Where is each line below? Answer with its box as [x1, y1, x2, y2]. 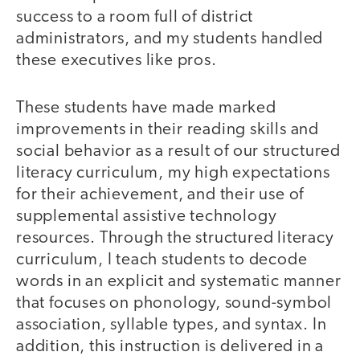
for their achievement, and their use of [16, 186, 305, 203]
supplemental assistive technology [16, 207, 277, 225]
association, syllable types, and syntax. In [16, 316, 327, 333]
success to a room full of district [16, 9, 254, 27]
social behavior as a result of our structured [16, 142, 341, 160]
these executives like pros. [16, 52, 217, 70]
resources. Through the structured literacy [16, 229, 334, 247]
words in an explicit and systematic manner [16, 272, 342, 290]
